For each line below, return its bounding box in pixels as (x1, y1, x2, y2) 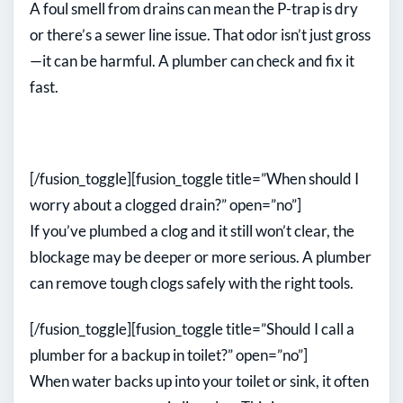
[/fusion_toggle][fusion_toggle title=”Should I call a (30, 319, 354, 339)
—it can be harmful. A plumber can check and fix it (30, 51, 354, 71)
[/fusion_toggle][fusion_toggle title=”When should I (30, 169, 359, 189)
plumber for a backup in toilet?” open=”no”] (30, 345, 308, 365)
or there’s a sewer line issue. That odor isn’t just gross (30, 25, 371, 45)
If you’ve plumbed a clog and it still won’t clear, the (30, 221, 354, 241)
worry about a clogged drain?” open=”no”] (30, 195, 301, 215)
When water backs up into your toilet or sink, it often (30, 372, 369, 391)
